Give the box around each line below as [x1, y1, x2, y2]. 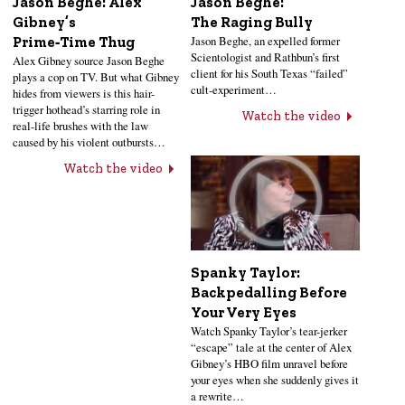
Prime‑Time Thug [13, 33, 135, 52]
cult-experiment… [191, 81, 278, 99]
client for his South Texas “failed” [191, 65, 349, 82]
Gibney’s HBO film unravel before [191, 354, 349, 372]
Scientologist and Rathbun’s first [191, 49, 341, 66]
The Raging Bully [191, 14, 314, 32]
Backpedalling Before [191, 283, 348, 301]
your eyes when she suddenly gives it [191, 371, 360, 388]
